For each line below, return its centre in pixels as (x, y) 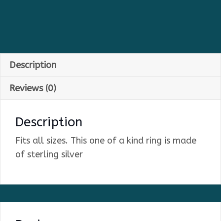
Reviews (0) (33, 89)
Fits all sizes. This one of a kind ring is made (106, 141)
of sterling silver (50, 155)
